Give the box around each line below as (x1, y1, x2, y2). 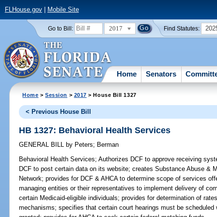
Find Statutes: (164, 25, 200, 31)
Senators (146, 69, 177, 78)
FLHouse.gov (4, 6, 42, 14)
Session (45, 92, 68, 98)
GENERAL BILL (19, 141, 66, 149)
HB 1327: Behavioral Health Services (19, 125, 171, 135)
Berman (97, 141, 119, 149)
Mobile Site (47, 6, 79, 14)
